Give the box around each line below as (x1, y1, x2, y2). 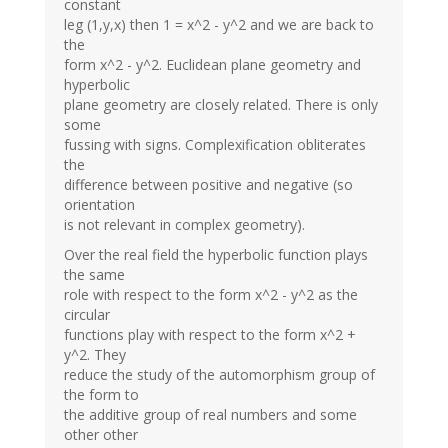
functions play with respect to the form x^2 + (64, 324, 356, 344)
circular (64, 304, 110, 324)
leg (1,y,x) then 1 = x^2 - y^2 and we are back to (64, 14, 374, 34)
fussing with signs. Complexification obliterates (64, 134, 366, 154)
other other (64, 424, 138, 444)
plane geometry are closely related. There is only (64, 94, 378, 114)
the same (64, 264, 125, 284)
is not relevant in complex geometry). (64, 214, 305, 234)
